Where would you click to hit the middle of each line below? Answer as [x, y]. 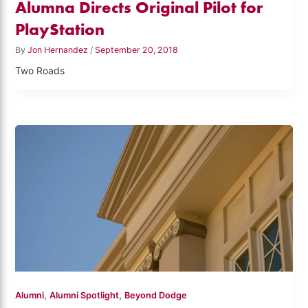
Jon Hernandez [59, 50]
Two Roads [40, 71]
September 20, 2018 [137, 50]
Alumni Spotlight [85, 296]
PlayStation [60, 30]
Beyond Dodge [156, 296]
